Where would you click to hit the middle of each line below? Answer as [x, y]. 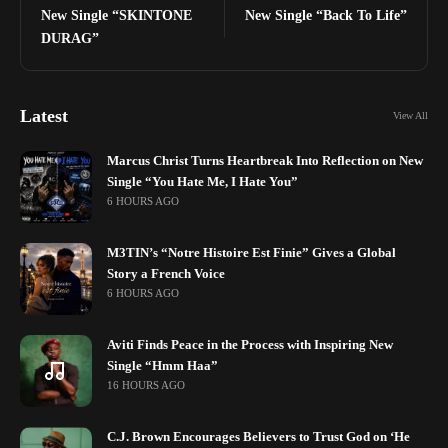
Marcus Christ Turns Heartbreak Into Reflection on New [265, 160]
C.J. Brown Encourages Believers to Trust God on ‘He [258, 436]
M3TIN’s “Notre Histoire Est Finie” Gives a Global [251, 252]
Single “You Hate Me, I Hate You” [202, 181]
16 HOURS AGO [146, 384]
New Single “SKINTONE [116, 15]
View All [410, 116]
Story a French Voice [166, 273]
